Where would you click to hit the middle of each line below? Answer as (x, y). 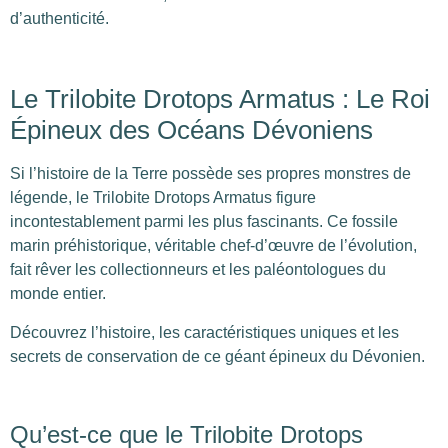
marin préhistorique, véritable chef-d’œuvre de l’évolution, (213, 246)
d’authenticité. (59, 19)
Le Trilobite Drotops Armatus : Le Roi (220, 99)
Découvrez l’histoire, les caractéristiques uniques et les (204, 332)
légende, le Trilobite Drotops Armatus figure (163, 198)
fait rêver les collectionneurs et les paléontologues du (198, 270)
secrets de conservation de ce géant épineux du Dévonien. (217, 356)
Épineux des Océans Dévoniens (191, 130)
